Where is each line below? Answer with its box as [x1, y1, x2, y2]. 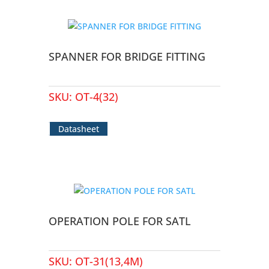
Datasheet [58, 123, 99, 134]
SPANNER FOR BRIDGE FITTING [48, 49, 205, 64]
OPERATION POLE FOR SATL [48, 214, 191, 228]
